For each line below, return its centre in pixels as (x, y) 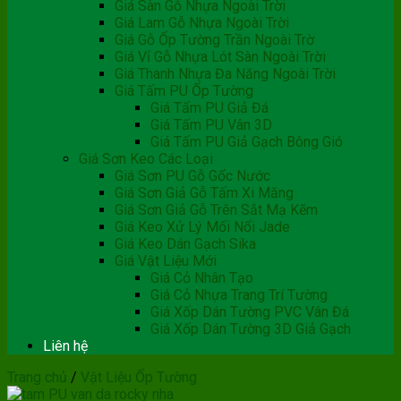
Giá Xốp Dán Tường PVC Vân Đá (250, 312)
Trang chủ (37, 377)
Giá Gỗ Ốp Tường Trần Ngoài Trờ (214, 40)
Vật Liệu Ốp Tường (139, 377)
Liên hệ (65, 346)
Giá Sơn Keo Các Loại (146, 159)
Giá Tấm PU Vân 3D (211, 125)
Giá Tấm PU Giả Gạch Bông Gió (247, 142)
